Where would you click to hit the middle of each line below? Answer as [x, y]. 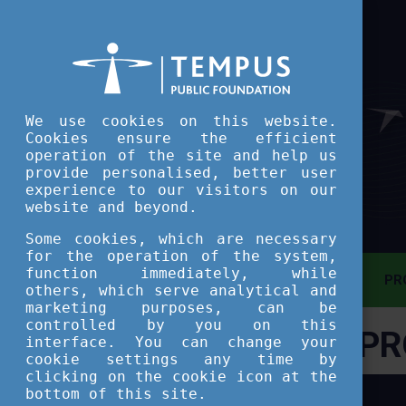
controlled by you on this [181, 325]
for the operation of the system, [181, 256]
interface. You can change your [181, 342]
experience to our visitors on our [181, 190]
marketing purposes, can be [181, 308]
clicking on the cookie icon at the [181, 377]
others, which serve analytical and [181, 290]
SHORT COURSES [195, 390]
